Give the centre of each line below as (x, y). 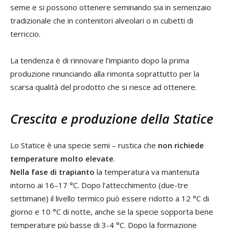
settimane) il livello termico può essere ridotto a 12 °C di (110, 198)
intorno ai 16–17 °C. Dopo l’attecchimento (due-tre (99, 185)
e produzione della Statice (137, 118)
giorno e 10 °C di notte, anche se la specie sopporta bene (112, 211)
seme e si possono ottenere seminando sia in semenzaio (111, 7)
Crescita (36, 118)
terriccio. (25, 33)
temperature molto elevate (62, 158)
